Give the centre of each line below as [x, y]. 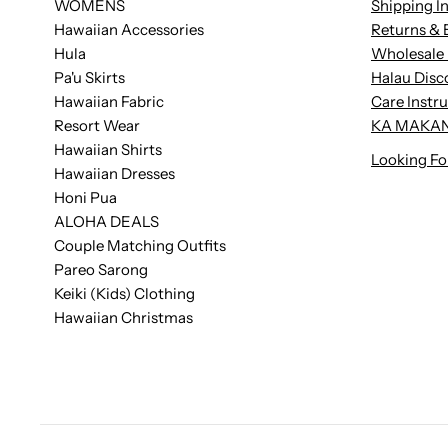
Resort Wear [97, 126]
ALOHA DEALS [107, 222]
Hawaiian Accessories [129, 30]
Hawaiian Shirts [108, 150]
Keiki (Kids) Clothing [125, 294]
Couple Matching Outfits [140, 246]
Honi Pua [86, 198]
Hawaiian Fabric [109, 102]
